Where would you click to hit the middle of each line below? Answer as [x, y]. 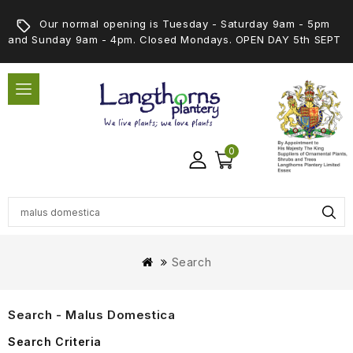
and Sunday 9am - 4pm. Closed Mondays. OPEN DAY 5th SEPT [175, 39]
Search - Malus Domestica [92, 315]
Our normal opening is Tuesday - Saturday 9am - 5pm [185, 24]
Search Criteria [55, 342]
